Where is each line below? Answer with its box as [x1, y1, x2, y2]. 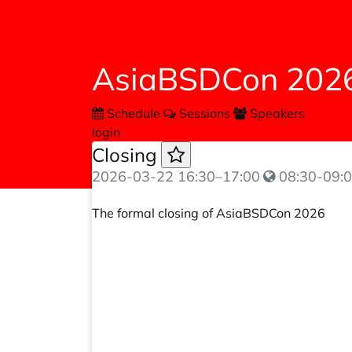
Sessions [176, 105, 233, 121]
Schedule [104, 105, 163, 121]
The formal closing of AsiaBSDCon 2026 [92, 205, 325, 221]
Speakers [247, 105, 305, 121]
